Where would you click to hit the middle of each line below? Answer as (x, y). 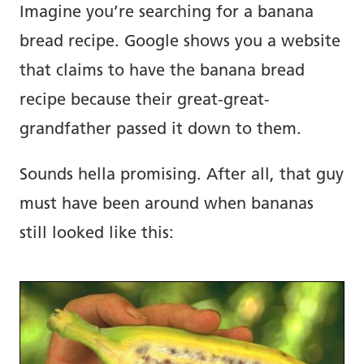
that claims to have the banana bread (162, 72)
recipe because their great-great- (145, 101)
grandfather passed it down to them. (160, 130)
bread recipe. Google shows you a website (180, 43)
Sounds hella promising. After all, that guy (182, 176)
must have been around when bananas (167, 205)
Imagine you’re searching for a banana (167, 13)
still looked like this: (97, 234)
